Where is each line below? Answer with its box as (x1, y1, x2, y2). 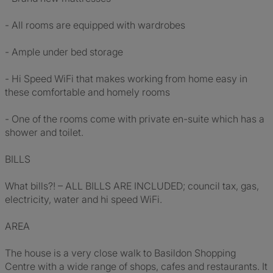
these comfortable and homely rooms (5, 86, 170, 98)
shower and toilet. (5, 126, 83, 138)
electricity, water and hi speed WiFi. (5, 193, 162, 205)
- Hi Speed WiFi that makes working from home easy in (5, 73, 247, 85)
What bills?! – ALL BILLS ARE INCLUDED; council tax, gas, (5, 180, 259, 192)
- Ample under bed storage (5, 46, 123, 58)
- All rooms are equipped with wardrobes (5, 19, 185, 31)
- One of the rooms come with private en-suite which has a (5, 113, 264, 125)
